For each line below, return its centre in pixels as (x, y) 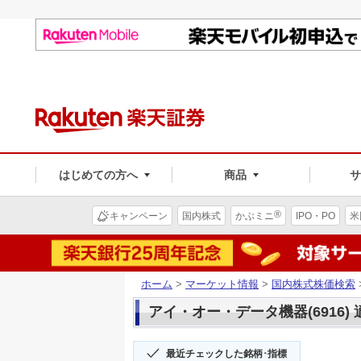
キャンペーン (139, 216)
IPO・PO (315, 216)
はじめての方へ (98, 174)
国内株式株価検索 (313, 284)
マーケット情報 (222, 284)
